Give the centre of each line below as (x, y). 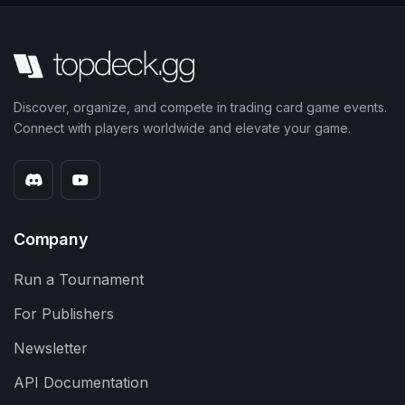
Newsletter (51, 348)
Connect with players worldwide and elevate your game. (182, 128)
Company (51, 240)
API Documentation (81, 383)
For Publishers (64, 314)
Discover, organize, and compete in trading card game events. (200, 108)
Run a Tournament (79, 280)
